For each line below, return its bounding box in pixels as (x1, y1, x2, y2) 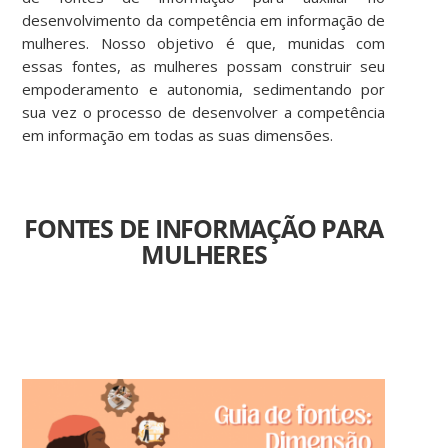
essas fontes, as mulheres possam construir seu (22, 55, 386, 76)
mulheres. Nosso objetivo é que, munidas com (22, 32, 386, 53)
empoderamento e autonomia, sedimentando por (22, 78, 386, 99)
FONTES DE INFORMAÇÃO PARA (24, 210, 384, 245)
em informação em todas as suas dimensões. (22, 124, 334, 145)
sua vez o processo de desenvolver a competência (22, 101, 386, 122)
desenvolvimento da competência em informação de (22, 9, 386, 30)
